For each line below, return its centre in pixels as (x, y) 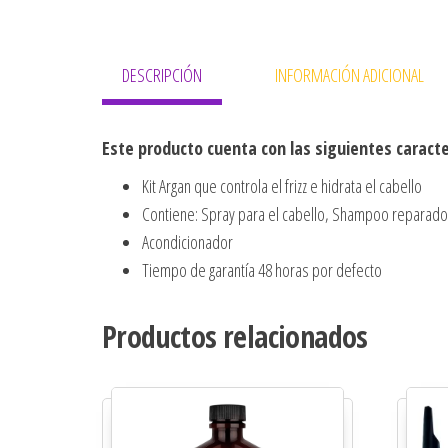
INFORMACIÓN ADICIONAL (349, 75)
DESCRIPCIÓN (162, 75)
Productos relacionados (235, 337)
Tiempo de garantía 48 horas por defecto (262, 270)
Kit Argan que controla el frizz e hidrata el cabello (282, 186)
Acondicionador (187, 242)
